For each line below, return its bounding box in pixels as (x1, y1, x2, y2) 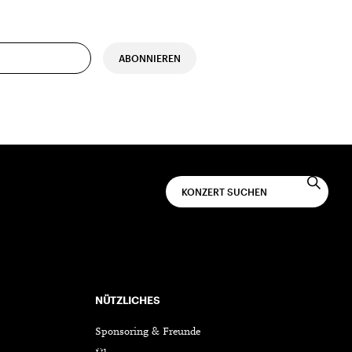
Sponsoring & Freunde (95, 327, 200, 339)
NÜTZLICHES (95, 294, 159, 307)
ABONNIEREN (119, 52, 181, 64)
